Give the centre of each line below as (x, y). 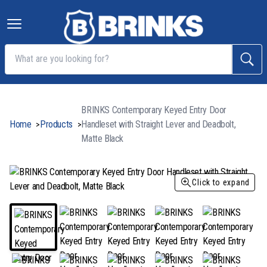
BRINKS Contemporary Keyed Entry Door (154, 110)
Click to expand (221, 182)
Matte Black (103, 138)
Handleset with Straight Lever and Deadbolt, (159, 124)
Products (56, 124)
